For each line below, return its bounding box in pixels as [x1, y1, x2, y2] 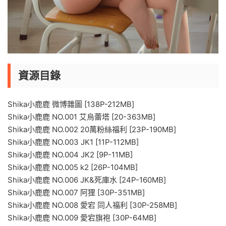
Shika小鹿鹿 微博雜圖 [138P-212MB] [8, 99, 134, 109]
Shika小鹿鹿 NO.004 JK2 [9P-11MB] [8, 149, 133, 159]
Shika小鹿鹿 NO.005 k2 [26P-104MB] [8, 162, 138, 172]
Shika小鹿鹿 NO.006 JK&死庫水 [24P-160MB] [8, 175, 166, 185]
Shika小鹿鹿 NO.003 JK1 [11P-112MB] [8, 137, 139, 147]
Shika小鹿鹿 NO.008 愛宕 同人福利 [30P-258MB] [8, 200, 177, 210]
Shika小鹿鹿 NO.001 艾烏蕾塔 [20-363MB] [8, 111, 155, 122]
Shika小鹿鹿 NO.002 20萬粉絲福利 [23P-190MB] [8, 124, 176, 134]
